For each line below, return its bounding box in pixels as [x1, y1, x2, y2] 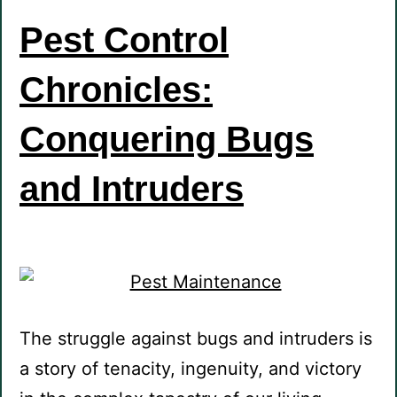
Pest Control [19, 20, 229, 60]
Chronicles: [19, 70, 213, 110]
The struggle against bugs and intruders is [19, 328, 372, 350]
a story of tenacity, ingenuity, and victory [19, 358, 362, 380]
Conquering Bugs [19, 120, 314, 160]
